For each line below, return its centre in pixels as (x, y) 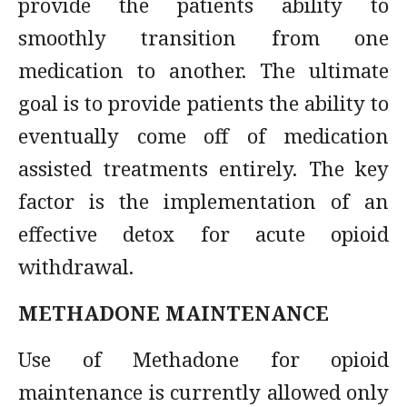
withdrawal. (76, 266)
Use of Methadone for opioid (203, 359)
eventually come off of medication (203, 135)
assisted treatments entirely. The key (203, 168)
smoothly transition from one (203, 37)
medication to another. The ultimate (203, 70)
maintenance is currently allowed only (203, 392)
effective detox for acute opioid (203, 233)
